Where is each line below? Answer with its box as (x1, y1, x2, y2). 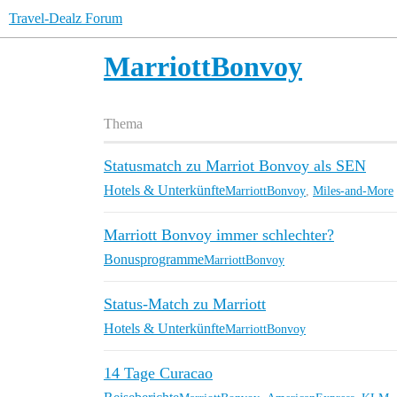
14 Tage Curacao (104, 364, 213, 382)
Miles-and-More (313, 183, 393, 198)
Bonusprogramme (104, 252, 204, 267)
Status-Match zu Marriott (104, 295, 266, 313)
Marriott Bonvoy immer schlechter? (104, 226, 334, 244)
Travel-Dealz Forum (9, 11, 122, 26)
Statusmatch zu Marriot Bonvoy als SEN (104, 157, 366, 175)
